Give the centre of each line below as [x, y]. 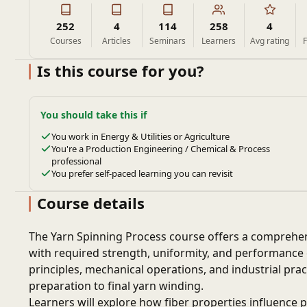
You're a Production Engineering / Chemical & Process [161, 149]
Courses [65, 41]
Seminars [168, 41]
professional [76, 161]
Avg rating [270, 41]
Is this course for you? [121, 71]
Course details [91, 203]
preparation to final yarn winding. [116, 286]
